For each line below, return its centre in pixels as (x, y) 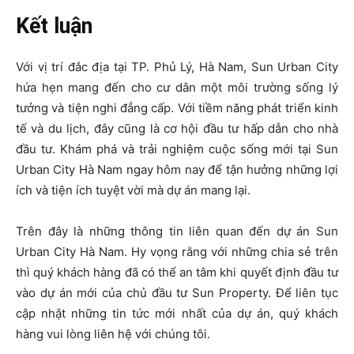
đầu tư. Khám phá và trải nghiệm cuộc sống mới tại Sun (177, 149)
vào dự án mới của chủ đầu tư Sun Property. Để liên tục (177, 292)
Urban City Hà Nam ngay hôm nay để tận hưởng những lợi (177, 169)
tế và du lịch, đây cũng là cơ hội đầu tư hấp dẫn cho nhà (177, 128)
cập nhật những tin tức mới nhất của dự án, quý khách (177, 313)
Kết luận (54, 26)
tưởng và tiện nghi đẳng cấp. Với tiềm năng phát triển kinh (177, 107)
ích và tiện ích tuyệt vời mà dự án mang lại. (133, 190)
